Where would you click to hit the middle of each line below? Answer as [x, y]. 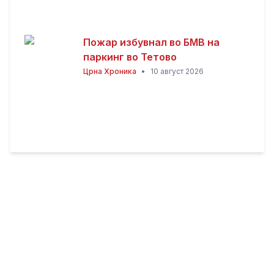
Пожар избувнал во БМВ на [151, 42]
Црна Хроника [110, 71]
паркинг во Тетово [130, 57]
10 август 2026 [177, 71]
